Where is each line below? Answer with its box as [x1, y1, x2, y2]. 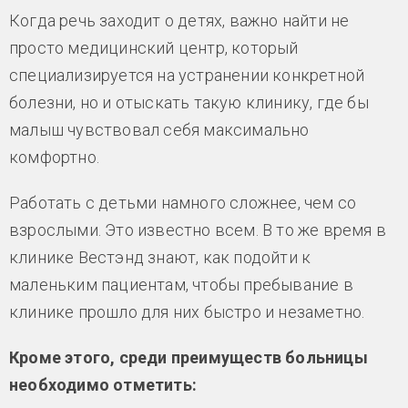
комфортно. [9, 148, 99, 168]
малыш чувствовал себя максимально [9, 120, 310, 140]
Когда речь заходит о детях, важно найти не [9, 11, 350, 31]
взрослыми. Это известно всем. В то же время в [9, 220, 387, 240]
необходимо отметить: [9, 375, 197, 395]
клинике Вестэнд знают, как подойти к [9, 248, 311, 268]
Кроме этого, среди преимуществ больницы [9, 348, 368, 368]
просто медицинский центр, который [9, 38, 299, 58]
